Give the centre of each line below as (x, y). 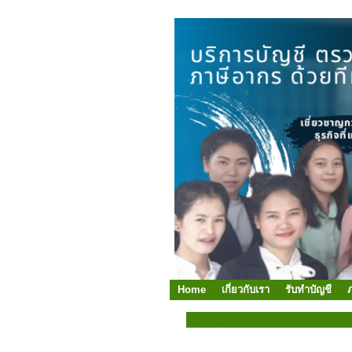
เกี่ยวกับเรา (246, 290)
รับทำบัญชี (308, 290)
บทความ (208, 323)
